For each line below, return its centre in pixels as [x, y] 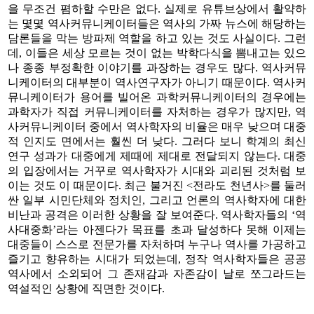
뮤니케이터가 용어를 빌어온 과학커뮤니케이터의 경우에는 [157, 97]
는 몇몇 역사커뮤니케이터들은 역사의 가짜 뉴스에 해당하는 [157, 23]
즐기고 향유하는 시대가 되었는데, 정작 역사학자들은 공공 [157, 259]
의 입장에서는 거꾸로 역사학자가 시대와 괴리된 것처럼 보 [157, 170]
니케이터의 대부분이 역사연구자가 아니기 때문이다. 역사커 [157, 82]
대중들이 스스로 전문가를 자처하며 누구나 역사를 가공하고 [157, 244]
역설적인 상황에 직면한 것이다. [86, 288]
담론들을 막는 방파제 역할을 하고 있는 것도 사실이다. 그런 [157, 38]
